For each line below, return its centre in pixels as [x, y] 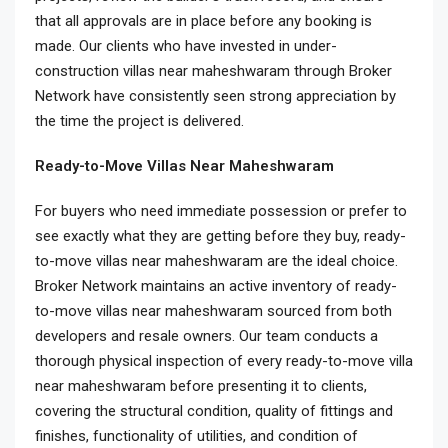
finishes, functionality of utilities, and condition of [196, 436]
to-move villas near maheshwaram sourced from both [213, 311]
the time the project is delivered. [139, 121]
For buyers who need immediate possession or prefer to [221, 211]
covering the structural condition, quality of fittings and [214, 411]
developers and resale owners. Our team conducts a [206, 336]
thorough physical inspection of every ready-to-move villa [224, 361]
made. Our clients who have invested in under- [186, 46]
